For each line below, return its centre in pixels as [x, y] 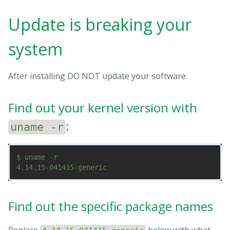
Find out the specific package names [111, 206]
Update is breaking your [100, 24]
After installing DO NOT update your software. [98, 76]
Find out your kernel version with [103, 107]
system [35, 49]
